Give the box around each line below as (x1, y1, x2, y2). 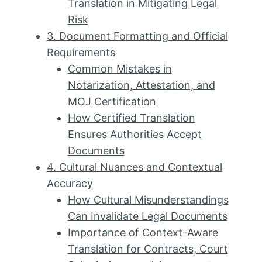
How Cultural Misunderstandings (67, 193, 229, 206)
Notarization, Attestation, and (67, 78, 215, 91)
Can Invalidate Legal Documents (67, 209, 227, 222)
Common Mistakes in (67, 62, 172, 75)
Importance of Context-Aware (67, 226, 218, 239)
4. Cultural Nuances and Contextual (46, 160, 222, 173)
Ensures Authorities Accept (67, 127, 202, 140)
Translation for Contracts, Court (67, 242, 228, 255)
